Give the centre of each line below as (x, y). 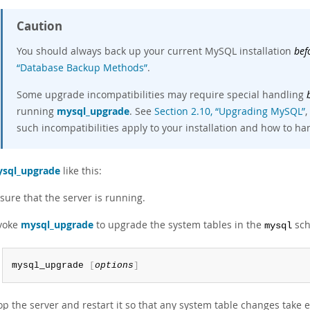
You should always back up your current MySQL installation (155, 51)
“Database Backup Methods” (82, 67)
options (114, 265)
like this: (81, 171)
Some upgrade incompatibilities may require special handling (162, 94)
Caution (39, 26)
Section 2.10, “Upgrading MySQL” (230, 111)
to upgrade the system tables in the (179, 225)
